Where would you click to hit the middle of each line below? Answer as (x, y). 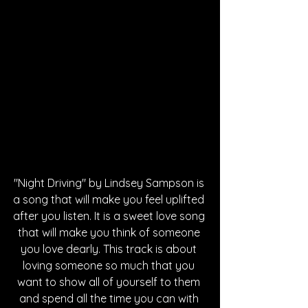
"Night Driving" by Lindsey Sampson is (110, 183)
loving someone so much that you (110, 265)
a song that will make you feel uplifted (110, 199)
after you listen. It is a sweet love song (110, 216)
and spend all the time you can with (110, 298)
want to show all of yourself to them (110, 282)
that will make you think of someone (110, 232)
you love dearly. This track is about (110, 249)
